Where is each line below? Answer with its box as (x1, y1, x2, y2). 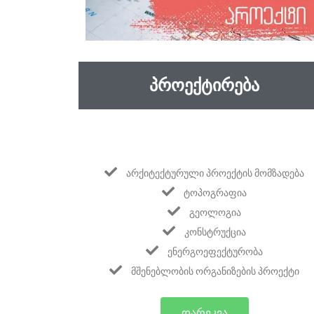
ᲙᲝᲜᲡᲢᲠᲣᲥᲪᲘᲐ (184, 226, 247, 238)
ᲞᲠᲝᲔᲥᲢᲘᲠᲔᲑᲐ (149, 76, 260, 96)
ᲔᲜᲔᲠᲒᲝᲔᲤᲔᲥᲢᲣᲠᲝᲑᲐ (168, 246, 264, 258)
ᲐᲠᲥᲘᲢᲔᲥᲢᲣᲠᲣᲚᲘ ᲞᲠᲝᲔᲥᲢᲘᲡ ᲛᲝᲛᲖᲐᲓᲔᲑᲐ (126, 168, 305, 179)
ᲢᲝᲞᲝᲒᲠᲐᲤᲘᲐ (184, 187, 247, 199)
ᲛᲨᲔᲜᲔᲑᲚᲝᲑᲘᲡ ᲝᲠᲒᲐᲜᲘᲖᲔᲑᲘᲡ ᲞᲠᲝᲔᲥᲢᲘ (131, 266, 300, 278)
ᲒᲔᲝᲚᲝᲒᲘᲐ (189, 207, 242, 219)
